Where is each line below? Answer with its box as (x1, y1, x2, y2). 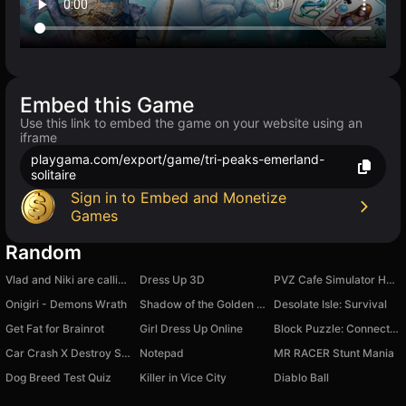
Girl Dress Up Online (140, 322, 243, 336)
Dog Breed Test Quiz (5, 371, 111, 385)
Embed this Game (20, 92, 195, 119)
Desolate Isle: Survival (274, 297, 387, 312)
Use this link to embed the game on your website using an (20, 115, 362, 131)
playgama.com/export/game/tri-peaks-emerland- (31, 151, 324, 168)
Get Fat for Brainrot (5, 322, 104, 336)
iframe (20, 130, 57, 146)
